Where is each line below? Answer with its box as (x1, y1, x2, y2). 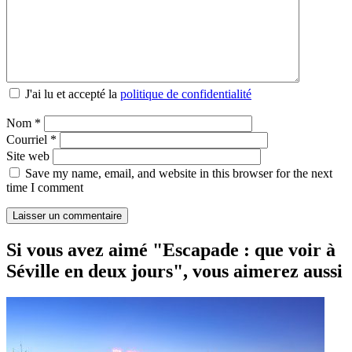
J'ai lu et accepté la (22, 86, 120, 101)
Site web (6, 148, 49, 163)
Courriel (6, 132, 50, 146)
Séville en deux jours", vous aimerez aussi (6, 260, 343, 281)
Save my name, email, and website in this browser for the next (25, 166, 332, 180)
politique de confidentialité (120, 86, 251, 101)
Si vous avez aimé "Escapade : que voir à (6, 239, 335, 260)
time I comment (6, 180, 83, 194)
